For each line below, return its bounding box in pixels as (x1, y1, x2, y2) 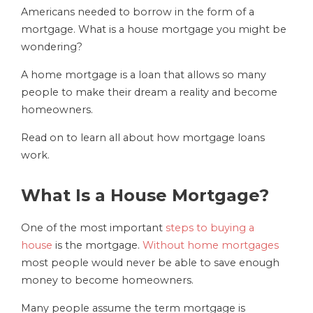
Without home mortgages (143, 239, 279, 252)
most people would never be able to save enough (21, 256, 279, 270)
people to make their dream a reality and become (21, 86, 277, 99)
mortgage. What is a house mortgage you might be (21, 23, 286, 36)
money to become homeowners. (21, 274, 194, 287)
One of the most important (21, 221, 166, 235)
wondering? (21, 41, 85, 54)
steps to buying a (166, 221, 254, 235)
